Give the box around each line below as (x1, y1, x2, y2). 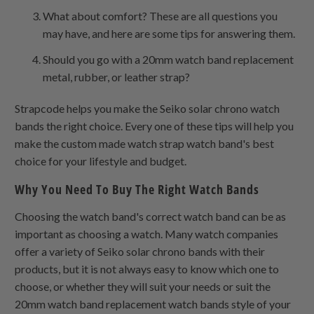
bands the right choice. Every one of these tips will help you (15, 118, 294, 132)
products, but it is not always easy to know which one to (15, 261, 280, 275)
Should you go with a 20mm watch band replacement (43, 52, 294, 66)
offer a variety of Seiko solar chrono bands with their (15, 244, 266, 258)
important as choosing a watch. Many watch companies (15, 226, 279, 240)
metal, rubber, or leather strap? (43, 69, 191, 83)
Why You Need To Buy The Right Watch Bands (15, 180, 260, 198)
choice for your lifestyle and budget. (15, 153, 187, 168)
